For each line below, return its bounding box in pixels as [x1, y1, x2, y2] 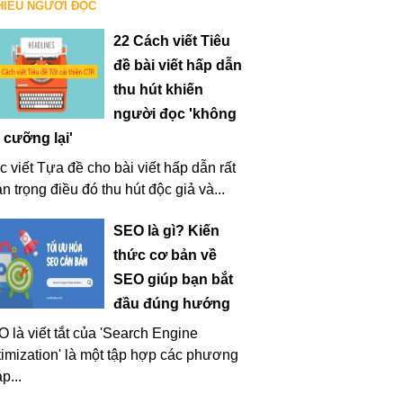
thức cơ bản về [113, 247, 217, 263]
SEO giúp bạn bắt [113, 272, 233, 287]
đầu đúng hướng [113, 296, 230, 311]
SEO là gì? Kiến [113, 223, 219, 238]
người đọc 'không [113, 106, 237, 121]
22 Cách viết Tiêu [113, 33, 230, 49]
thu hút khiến [113, 82, 203, 97]
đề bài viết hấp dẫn [113, 58, 242, 73]
